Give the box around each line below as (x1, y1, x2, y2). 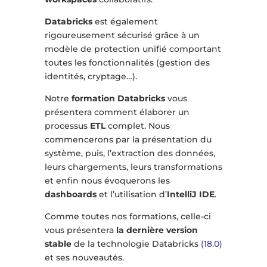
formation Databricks (71, 93, 165, 104)
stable (44, 238, 72, 250)
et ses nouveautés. (44, 252, 124, 263)
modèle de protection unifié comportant (44, 44, 221, 55)
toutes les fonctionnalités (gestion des (44, 57, 210, 69)
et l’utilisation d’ (96, 189, 167, 200)
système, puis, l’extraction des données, (44, 148, 215, 159)
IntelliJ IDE (166, 189, 215, 200)
